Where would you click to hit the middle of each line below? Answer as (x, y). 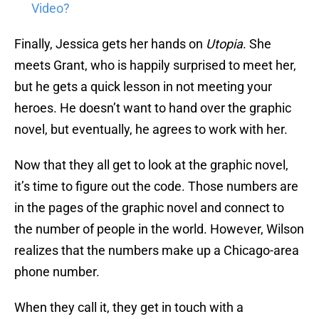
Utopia (224, 44)
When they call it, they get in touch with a (129, 308)
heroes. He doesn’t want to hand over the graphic (153, 108)
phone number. (57, 272)
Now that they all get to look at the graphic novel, (151, 165)
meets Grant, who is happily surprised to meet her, (155, 66)
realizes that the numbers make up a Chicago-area (157, 251)
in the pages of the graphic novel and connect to (149, 208)
